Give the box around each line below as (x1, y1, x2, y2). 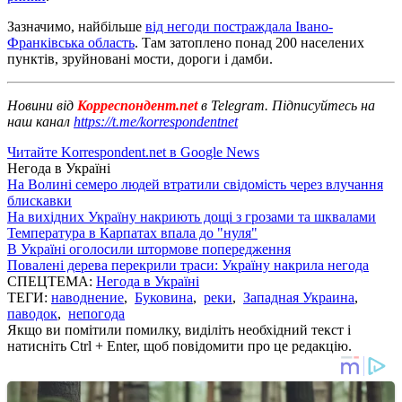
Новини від (7, 97, 74, 113)
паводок (7, 305, 57, 321)
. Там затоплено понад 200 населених (135, 34, 364, 50)
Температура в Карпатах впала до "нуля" (7, 224, 258, 240)
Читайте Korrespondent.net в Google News (7, 144, 259, 160)
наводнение (51, 289, 124, 305)
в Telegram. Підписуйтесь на (201, 97, 375, 113)
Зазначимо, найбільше (7, 18, 145, 34)
